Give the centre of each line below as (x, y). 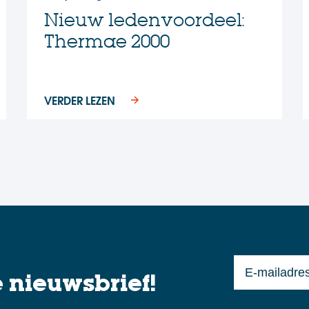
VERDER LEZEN (79, 99)
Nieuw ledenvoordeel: (144, 20)
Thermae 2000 (107, 41)
